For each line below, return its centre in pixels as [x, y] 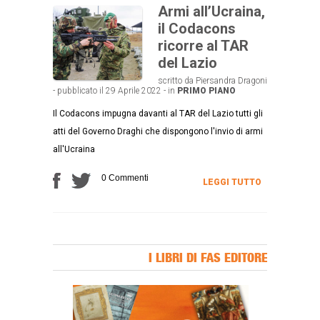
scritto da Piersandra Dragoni [212, 80]
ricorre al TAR [203, 45]
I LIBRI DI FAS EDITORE [208, 257]
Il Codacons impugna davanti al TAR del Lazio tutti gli [158, 113]
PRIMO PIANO [206, 90]
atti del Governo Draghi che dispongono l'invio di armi [158, 131]
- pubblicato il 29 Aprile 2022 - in [115, 90]
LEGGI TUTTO [232, 182]
